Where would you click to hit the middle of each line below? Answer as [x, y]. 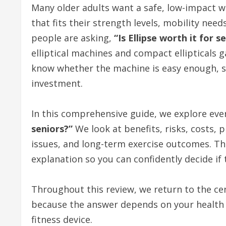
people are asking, [73, 38]
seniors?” [52, 129]
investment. [57, 83]
